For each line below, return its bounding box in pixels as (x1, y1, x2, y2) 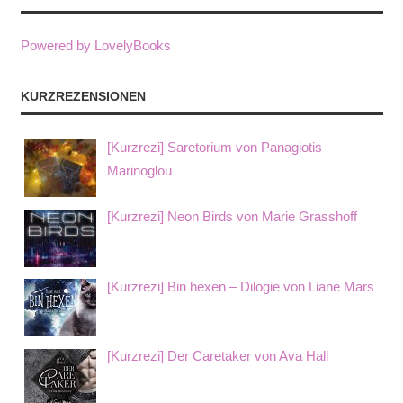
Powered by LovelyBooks (20, 38, 171, 54)
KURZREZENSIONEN (20, 89, 146, 104)
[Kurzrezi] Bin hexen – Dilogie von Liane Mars (107, 278, 374, 294)
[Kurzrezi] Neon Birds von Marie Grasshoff (107, 209, 357, 225)
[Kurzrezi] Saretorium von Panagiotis (107, 139, 322, 155)
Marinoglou (107, 162, 172, 178)
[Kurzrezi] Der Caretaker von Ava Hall (107, 348, 328, 364)
